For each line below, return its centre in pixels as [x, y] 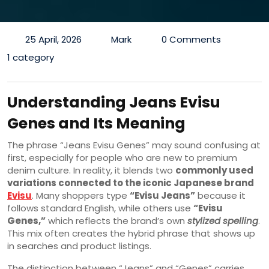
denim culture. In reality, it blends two [91, 170]
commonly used [214, 170]
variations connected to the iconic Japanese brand [131, 183]
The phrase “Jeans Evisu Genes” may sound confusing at [134, 145]
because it [220, 195]
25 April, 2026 [53, 39]
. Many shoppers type [81, 195]
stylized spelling [223, 220]
